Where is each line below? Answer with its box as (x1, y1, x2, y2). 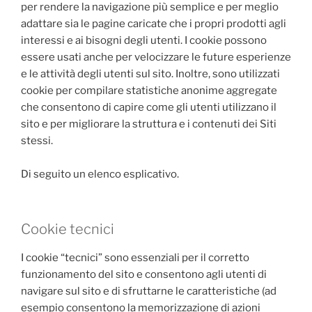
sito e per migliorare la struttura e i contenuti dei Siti (21, 118, 276, 130)
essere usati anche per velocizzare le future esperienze (21, 51, 291, 63)
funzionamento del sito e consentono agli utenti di (21, 267, 267, 281)
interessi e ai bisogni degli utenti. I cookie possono (21, 34, 267, 47)
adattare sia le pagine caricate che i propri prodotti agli (21, 17, 286, 30)
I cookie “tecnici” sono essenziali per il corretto (21, 251, 249, 264)
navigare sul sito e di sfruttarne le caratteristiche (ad (21, 284, 276, 297)
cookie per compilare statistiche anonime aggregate (21, 84, 277, 97)
